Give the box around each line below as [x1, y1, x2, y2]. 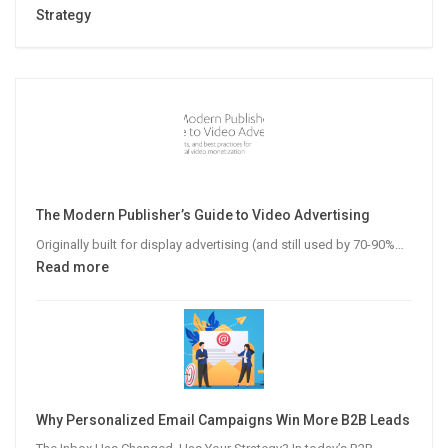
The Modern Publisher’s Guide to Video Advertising [36, 207, 370, 224]
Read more [36, 258, 109, 275]
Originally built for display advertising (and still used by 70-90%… [36, 236, 404, 252]
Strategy [36, 7, 91, 24]
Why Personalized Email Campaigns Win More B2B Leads [36, 411, 410, 428]
